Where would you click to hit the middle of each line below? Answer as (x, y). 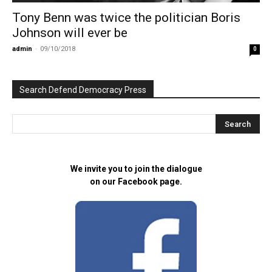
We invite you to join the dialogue (136, 169)
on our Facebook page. (136, 182)
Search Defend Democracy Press (83, 90)
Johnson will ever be (70, 33)
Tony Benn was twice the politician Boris (126, 18)
